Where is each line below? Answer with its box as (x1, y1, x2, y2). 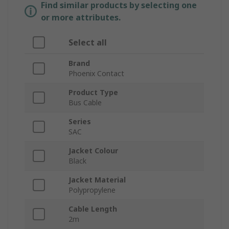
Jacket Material (68, 175, 126, 185)
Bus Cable (68, 98, 102, 108)
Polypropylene (68, 185, 116, 195)
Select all (68, 37, 107, 49)
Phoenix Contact (68, 68, 124, 79)
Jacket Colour (68, 146, 118, 156)
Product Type (68, 87, 118, 98)
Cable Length (68, 204, 117, 214)
